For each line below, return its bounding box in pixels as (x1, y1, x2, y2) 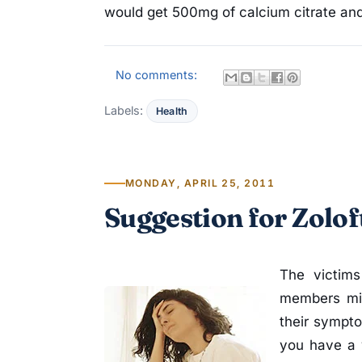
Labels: (104, 103, 146, 118)
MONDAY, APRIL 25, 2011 (125, 177, 276, 190)
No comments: (116, 68, 201, 82)
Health (156, 105, 188, 118)
